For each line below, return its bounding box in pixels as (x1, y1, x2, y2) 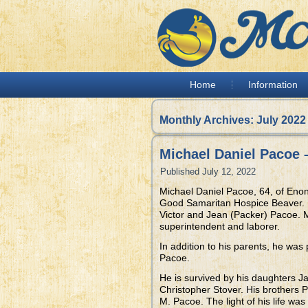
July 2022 (256, 114, 306, 126)
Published (160, 166, 199, 177)
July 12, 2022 (202, 166, 256, 177)
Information (248, 79, 298, 90)
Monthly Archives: (159, 114, 256, 126)
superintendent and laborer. (159, 221, 280, 232)
